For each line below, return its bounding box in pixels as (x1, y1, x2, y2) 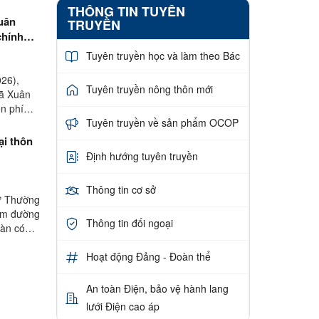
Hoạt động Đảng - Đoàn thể (85, 249, 211, 264)
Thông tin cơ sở (85, 182, 156, 197)
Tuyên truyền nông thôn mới (85, 82, 213, 97)
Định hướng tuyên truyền (85, 149, 198, 164)
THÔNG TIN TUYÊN (67, 1, 185, 21)
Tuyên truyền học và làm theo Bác (85, 48, 240, 63)
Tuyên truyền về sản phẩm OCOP (85, 115, 239, 130)
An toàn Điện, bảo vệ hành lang (85, 281, 229, 296)
